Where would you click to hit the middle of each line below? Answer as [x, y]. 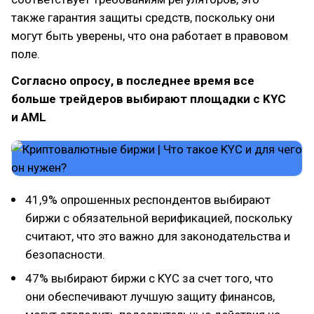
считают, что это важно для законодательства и [158, 236]
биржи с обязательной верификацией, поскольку [159, 218]
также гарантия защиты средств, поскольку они [143, 18]
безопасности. [65, 254]
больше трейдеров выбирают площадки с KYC [149, 99]
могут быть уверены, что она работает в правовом [150, 36]
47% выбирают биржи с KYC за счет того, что [149, 278]
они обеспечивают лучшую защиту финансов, [150, 296]
